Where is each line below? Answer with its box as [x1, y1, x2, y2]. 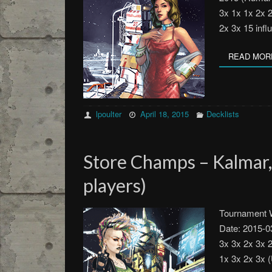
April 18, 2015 [140, 108, 189, 120]
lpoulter [96, 108, 122, 120]
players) [83, 174, 146, 196]
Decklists [206, 108, 239, 120]
